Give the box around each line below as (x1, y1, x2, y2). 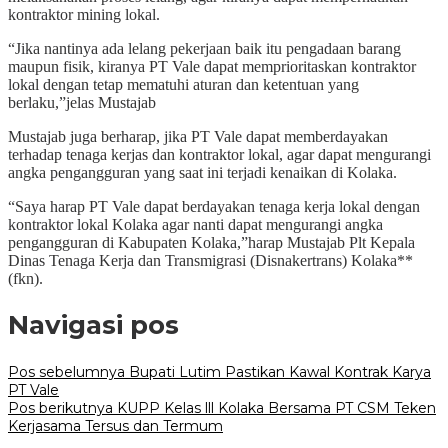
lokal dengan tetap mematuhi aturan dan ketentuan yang (8, 75, 359, 93)
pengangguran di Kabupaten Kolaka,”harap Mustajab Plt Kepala (8, 233, 415, 251)
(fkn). (8, 269, 43, 287)
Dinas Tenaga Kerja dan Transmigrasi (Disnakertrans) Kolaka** (8, 251, 413, 269)
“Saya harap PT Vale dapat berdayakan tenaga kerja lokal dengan (8, 197, 420, 215)
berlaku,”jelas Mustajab (8, 93, 156, 111)
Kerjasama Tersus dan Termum (8, 416, 223, 435)
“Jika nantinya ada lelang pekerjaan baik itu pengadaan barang (8, 39, 401, 57)
